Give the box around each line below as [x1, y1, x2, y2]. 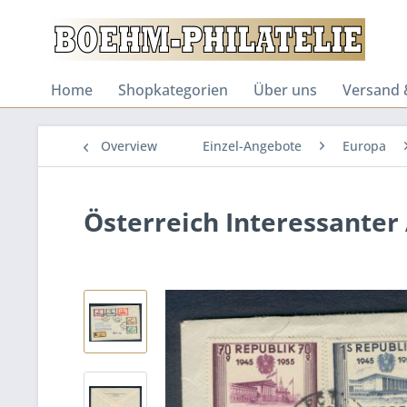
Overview [101, 137, 157, 154]
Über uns [253, 80, 317, 100]
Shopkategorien [118, 80, 228, 100]
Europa [342, 137, 386, 154]
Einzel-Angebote [203, 137, 302, 154]
